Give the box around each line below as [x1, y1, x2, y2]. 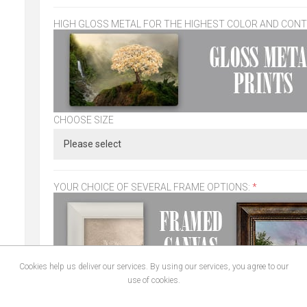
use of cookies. [127, 275, 180, 285]
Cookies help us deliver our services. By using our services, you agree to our [19, 262, 288, 271]
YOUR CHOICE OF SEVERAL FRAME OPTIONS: [53, 182, 252, 193]
